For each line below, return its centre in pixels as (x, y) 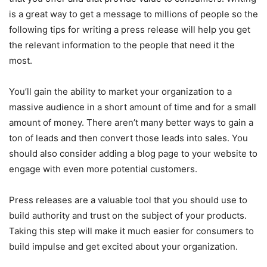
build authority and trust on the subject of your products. (128, 215)
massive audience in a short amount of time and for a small (133, 107)
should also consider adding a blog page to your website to (133, 153)
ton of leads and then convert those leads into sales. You (128, 138)
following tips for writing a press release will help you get (130, 29)
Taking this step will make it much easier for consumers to (131, 231)
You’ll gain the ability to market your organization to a (120, 91)
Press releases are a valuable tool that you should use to (128, 200)
